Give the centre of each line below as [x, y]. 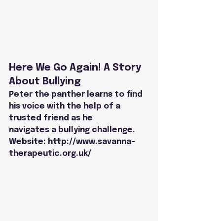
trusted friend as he [51, 118]
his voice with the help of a [66, 106]
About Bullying [45, 81]
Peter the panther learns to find [77, 94]
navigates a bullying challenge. [72, 130]
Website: [28, 142]
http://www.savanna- [92, 142]
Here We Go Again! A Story [76, 68]
